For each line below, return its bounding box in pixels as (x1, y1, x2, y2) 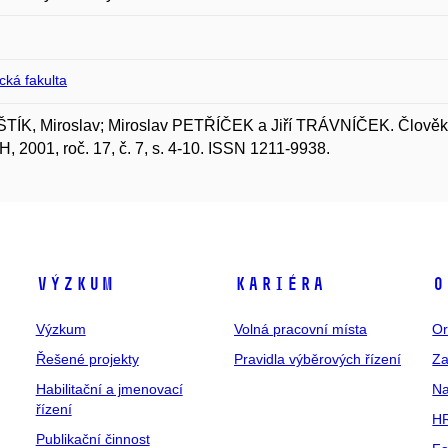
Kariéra (233, 273, 325, 295)
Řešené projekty (35, 351, 139, 367)
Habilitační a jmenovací (35, 381, 183, 397)
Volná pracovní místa (233, 321, 367, 337)
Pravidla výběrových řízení (233, 351, 401, 367)
